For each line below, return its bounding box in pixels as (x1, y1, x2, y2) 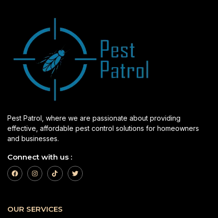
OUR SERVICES (7, 204, 63, 214)
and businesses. (7, 134, 59, 143)
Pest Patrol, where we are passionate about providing (7, 114, 181, 123)
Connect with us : (7, 152, 72, 162)
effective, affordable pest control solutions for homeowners (7, 124, 199, 133)
